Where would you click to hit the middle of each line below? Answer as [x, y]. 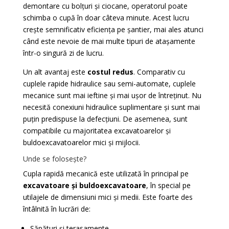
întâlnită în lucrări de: [56, 209]
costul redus [110, 72]
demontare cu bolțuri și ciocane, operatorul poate [105, 6]
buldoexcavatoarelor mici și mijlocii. [81, 142]
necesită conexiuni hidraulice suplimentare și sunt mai [111, 107]
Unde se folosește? [54, 159]
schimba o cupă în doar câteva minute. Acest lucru [106, 18]
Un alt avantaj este [55, 72]
